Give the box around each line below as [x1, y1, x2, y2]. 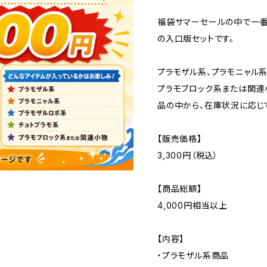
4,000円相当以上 [157, 200, 228, 210]
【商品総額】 [157, 184, 202, 194]
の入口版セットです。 [157, 33, 234, 44]
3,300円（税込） [157, 150, 219, 160]
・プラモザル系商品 [157, 250, 229, 260]
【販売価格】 [157, 133, 202, 144]
